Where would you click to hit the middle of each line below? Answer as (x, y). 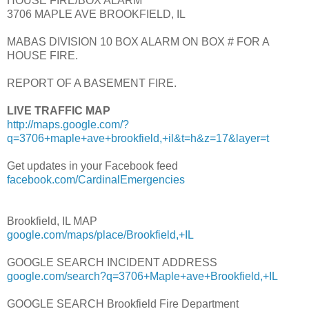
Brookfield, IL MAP (52, 221)
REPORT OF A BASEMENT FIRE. (92, 83)
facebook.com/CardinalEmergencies (96, 180)
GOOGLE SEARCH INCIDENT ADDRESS (112, 263)
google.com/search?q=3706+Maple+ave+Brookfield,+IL (142, 277)
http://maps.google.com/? (68, 125)
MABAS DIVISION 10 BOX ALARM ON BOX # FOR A (138, 42)
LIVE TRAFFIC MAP (59, 111)
